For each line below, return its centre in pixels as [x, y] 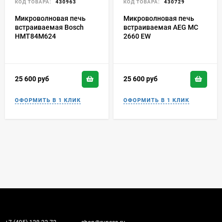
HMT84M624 [35, 36]
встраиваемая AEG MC [161, 28]
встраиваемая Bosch [49, 28]
